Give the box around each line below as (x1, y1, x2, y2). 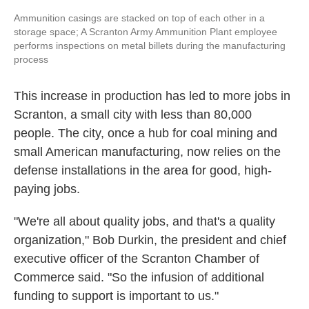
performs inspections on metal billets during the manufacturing (14, 40, 286, 51)
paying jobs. (14, 182, 80, 196)
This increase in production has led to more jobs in (14, 89, 290, 103)
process (14, 54, 48, 65)
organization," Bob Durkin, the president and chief (14, 233, 286, 247)
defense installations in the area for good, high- (14, 163, 272, 177)
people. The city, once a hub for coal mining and (14, 126, 277, 140)
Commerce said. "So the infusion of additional (14, 270, 264, 284)
